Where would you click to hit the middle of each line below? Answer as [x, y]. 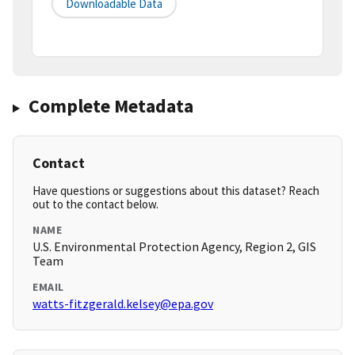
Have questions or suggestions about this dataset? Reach [176, 191]
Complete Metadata [111, 106]
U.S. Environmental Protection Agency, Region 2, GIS [174, 247]
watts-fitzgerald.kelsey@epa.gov [123, 304]
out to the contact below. [95, 204]
